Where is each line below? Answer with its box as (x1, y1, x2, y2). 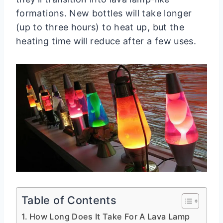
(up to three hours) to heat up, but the (16, 22, 185, 33)
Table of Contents (21, 194, 117, 207)
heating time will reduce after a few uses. (16, 36, 197, 47)
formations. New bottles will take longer (16, 8, 192, 19)
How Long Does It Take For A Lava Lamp (29, 212, 190, 222)
